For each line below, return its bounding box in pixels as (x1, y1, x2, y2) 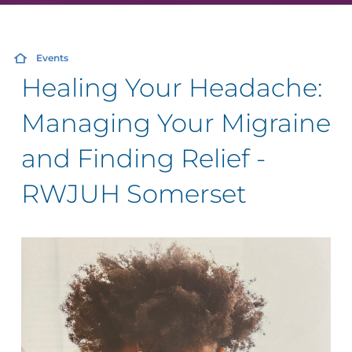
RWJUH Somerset (20, 178, 247, 209)
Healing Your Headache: (20, 71, 322, 103)
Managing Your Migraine (20, 107, 331, 138)
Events (35, 52, 68, 64)
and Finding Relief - (20, 142, 266, 174)
